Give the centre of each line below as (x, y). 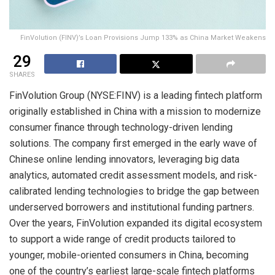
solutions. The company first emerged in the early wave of (133, 144)
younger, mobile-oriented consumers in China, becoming (129, 255)
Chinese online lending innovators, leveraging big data (124, 160)
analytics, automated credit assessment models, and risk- (133, 176)
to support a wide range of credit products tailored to (122, 239)
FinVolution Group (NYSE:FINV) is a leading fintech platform (136, 96)
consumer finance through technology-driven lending (121, 128)
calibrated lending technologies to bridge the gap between (134, 192)
